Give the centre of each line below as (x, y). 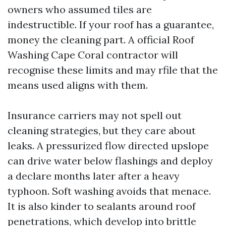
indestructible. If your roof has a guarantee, (111, 24)
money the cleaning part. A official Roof (101, 40)
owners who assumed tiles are (80, 9)
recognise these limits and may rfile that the (113, 70)
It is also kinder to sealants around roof (102, 206)
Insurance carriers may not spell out (95, 115)
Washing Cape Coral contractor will (93, 55)
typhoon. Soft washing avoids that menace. (109, 191)
